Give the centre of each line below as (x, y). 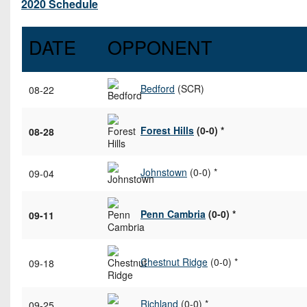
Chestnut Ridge (174, 261)
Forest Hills (167, 130)
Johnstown (164, 172)
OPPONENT (160, 47)
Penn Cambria (173, 213)
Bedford (158, 88)
